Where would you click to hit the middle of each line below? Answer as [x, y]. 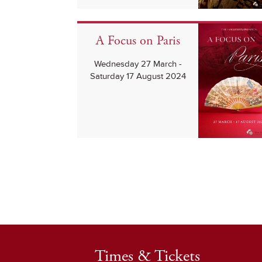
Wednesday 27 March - [138, 64]
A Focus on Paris [138, 41]
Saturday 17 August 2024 [138, 77]
